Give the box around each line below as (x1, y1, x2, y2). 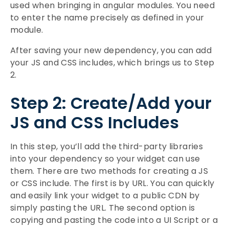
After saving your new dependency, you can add (10, 44, 212, 56)
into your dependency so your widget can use (10, 153, 200, 165)
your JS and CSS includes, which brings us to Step (10, 57, 215, 68)
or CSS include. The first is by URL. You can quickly (10, 177, 215, 189)
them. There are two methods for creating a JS (10, 165, 209, 177)
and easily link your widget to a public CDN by (10, 190, 200, 201)
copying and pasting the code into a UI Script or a (10, 214, 218, 226)
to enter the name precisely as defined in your (10, 12, 204, 24)
